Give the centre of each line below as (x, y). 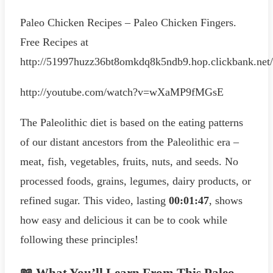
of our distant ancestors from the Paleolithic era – (129, 142)
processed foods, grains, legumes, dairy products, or (136, 181)
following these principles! (79, 240)
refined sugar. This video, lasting (94, 201)
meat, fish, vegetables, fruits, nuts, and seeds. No (129, 162)
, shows (226, 201)
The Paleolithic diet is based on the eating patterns (132, 123)
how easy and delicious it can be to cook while (124, 220)
